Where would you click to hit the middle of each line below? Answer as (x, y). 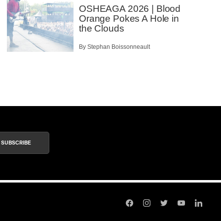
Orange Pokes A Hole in (129, 19)
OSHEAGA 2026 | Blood (130, 9)
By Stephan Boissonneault (114, 47)
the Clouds (102, 29)
